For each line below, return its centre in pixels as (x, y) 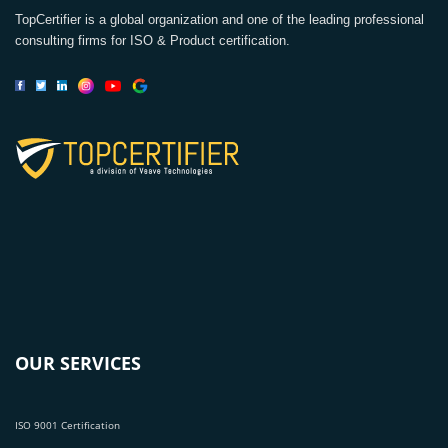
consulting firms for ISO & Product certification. (152, 40)
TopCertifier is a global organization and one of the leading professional (219, 19)
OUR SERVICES (78, 363)
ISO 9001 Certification (67, 425)
